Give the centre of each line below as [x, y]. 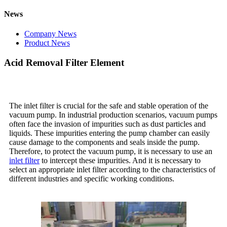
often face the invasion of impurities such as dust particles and [107, 124]
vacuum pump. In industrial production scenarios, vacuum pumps [113, 115]
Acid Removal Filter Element [64, 62]
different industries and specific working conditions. [92, 178]
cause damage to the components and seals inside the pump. [104, 142]
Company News [50, 34]
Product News [47, 43]
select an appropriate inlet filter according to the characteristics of [112, 169]
